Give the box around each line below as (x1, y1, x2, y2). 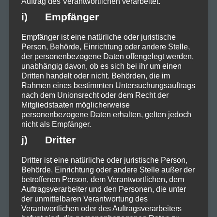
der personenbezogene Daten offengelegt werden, (21, 52, 194, 61)
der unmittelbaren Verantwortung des (21, 194, 148, 203)
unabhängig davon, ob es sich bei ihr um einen (21, 62, 182, 70)
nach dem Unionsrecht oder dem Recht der (21, 91, 169, 99)
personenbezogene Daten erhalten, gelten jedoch (21, 110, 191, 119)
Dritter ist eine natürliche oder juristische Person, (21, 155, 187, 164)
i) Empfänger (21, 11, 99, 22)
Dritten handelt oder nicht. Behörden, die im (21, 71, 170, 80)
